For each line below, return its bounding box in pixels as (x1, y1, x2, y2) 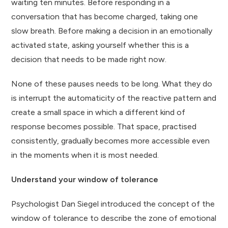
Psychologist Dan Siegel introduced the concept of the (11, 198, 215, 209)
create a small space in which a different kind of (11, 107, 186, 117)
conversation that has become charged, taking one (11, 11, 198, 21)
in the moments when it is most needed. (11, 150, 159, 160)
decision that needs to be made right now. (11, 54, 167, 64)
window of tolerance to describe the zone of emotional (11, 213, 217, 223)
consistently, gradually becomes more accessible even (11, 135, 210, 146)
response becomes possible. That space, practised (11, 121, 197, 131)
